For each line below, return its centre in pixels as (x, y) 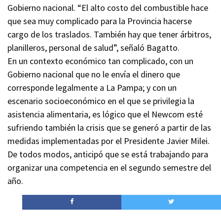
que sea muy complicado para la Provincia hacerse (100, 21)
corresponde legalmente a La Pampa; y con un (92, 87)
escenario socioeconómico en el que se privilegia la (101, 101)
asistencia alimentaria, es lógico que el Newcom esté (105, 114)
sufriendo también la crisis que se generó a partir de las (109, 127)
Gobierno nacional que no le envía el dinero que (94, 74)
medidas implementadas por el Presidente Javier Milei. (109, 141)
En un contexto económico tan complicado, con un (100, 61)
